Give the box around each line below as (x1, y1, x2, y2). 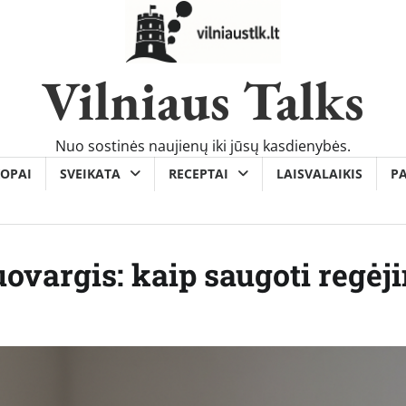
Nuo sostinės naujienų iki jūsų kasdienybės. (55, 135, 351, 156)
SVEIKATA (60, 164, 121, 182)
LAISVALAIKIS (276, 164, 362, 182)
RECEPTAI (169, 164, 228, 182)
